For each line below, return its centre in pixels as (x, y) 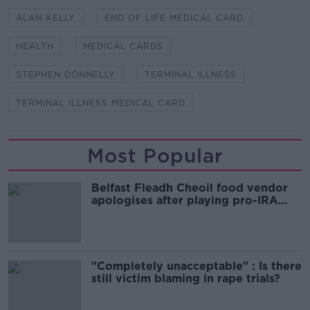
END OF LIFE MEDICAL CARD (174, 17)
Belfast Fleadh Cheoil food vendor (190, 188)
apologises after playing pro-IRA (185, 200)
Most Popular (155, 155)
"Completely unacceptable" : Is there (197, 266)
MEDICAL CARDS (123, 46)
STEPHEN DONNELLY (66, 74)
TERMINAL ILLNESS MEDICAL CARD (101, 102)
